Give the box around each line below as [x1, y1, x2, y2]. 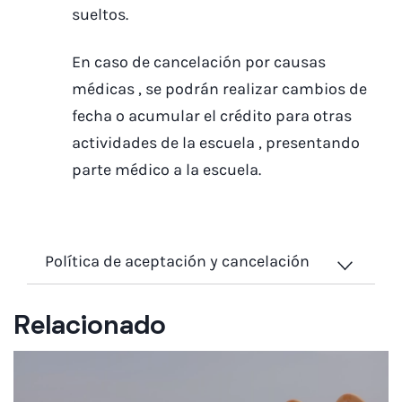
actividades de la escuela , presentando [72, 132, 360, 153]
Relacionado [13, 315, 166, 340]
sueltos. [72, 4, 128, 25]
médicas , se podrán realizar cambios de [72, 78, 367, 99]
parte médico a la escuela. [72, 159, 261, 179]
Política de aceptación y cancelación [45, 251, 310, 272]
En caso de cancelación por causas [72, 51, 326, 72]
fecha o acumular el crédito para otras [72, 105, 352, 126]
